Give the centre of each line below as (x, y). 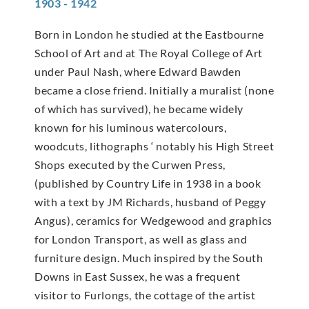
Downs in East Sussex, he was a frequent (138, 276)
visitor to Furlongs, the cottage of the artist (145, 295)
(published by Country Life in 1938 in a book (148, 183)
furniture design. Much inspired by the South (149, 257)
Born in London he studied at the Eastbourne (149, 34)
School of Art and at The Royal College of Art (149, 52)
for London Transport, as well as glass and (141, 239)
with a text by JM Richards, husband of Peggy (150, 201)
